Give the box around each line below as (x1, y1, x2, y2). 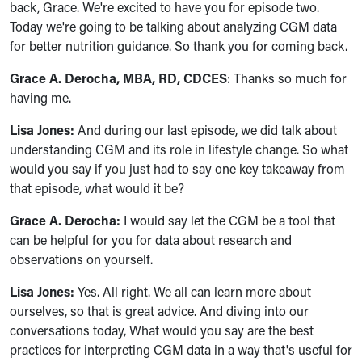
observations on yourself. (10, 250, 153, 267)
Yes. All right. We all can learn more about (74, 283, 311, 300)
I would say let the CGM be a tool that (124, 212, 335, 229)
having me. (10, 89, 71, 106)
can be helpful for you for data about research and (10, 231, 292, 248)
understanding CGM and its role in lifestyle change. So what (10, 141, 348, 158)
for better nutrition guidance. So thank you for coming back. (10, 37, 347, 54)
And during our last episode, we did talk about (74, 121, 337, 138)
